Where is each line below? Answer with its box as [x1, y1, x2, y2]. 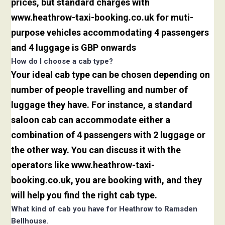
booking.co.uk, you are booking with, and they [11, 175, 202, 186]
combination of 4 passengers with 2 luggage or [11, 130, 206, 141]
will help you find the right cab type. [11, 190, 158, 201]
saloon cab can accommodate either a [11, 115, 171, 126]
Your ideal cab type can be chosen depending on [11, 69, 210, 80]
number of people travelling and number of [11, 84, 188, 95]
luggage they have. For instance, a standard [11, 99, 193, 110]
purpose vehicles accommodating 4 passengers [11, 27, 209, 38]
